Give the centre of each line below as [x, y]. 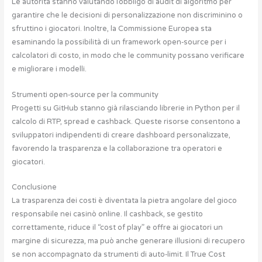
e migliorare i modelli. [49, 69]
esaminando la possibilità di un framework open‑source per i [119, 42]
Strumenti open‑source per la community [85, 94]
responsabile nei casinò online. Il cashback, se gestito [107, 214]
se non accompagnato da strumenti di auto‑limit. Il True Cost [118, 254]
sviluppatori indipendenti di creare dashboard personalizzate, [121, 135]
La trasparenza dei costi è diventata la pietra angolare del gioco [124, 200]
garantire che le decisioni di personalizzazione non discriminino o [127, 15]
